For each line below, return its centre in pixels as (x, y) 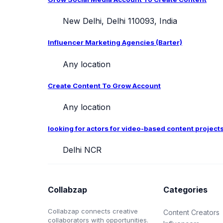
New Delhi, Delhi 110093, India (119, 21)
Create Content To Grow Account (104, 85)
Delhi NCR (81, 150)
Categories (186, 190)
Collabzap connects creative (93, 211)
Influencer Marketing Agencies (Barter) (115, 43)
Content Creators (192, 212)
